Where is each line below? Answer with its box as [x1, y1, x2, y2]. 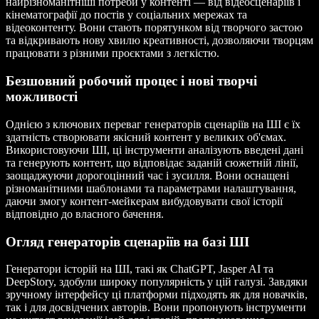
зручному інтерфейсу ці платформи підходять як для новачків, [6, 288, 308, 301]
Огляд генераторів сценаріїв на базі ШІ [6, 234, 249, 249]
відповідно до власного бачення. [6, 207, 164, 220]
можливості [6, 89, 78, 105]
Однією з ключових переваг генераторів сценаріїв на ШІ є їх [6, 117, 300, 130]
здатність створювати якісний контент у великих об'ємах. [6, 130, 286, 143]
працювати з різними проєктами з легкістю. [6, 47, 219, 60]
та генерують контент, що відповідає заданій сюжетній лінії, [6, 156, 298, 169]
